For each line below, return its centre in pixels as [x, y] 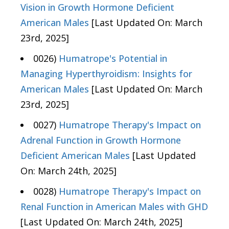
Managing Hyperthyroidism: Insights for [106, 74]
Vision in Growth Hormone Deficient [97, 7]
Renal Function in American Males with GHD [114, 207]
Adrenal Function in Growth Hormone [101, 140]
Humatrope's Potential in [113, 59]
